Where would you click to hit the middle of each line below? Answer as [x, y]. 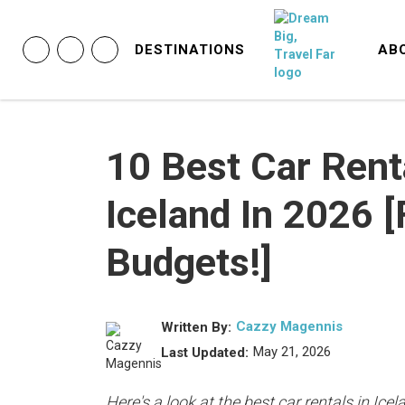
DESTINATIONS [190, 49]
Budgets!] [189, 262]
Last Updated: [205, 353]
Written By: [196, 327]
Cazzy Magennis [289, 326]
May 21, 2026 [292, 352]
